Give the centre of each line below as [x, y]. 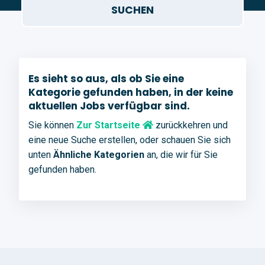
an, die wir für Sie [181, 155]
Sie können [52, 125]
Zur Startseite [109, 125]
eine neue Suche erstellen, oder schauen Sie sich [130, 140]
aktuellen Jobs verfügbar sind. [109, 106]
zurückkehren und [190, 125]
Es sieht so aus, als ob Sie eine [106, 79]
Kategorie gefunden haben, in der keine [131, 92]
